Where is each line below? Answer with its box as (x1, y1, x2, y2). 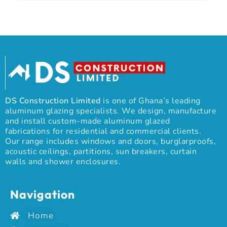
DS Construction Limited (5, 95, 101, 106)
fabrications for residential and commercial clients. (5, 125, 201, 137)
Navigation (10, 186, 75, 202)
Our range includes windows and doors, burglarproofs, (5, 135, 216, 147)
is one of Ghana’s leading (100, 95, 201, 106)
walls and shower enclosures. (5, 156, 121, 167)
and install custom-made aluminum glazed (5, 115, 170, 127)
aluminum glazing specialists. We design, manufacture (5, 105, 216, 117)
